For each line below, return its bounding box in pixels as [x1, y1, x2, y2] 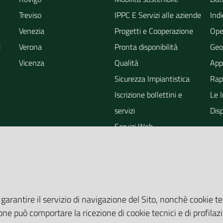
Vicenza [19, 57, 44, 69]
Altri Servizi [114, 152, 152, 164]
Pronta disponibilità [114, 41, 178, 53]
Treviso [19, 9, 41, 21]
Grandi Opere [114, 168, 158, 180]
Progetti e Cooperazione [114, 25, 193, 37]
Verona [19, 41, 42, 53]
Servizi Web [114, 120, 153, 132]
